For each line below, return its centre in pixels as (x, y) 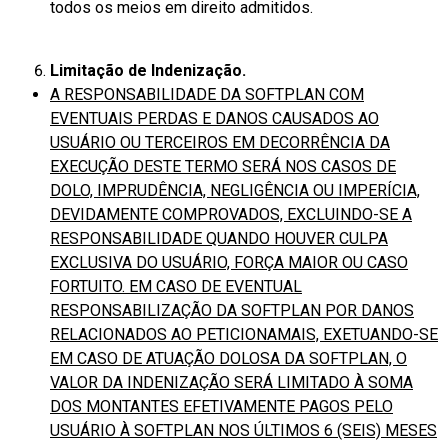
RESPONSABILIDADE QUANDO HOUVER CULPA (219, 238)
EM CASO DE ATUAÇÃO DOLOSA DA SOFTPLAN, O (228, 358)
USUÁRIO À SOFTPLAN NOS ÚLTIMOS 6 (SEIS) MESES (243, 430)
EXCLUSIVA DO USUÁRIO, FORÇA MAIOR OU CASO (229, 262)
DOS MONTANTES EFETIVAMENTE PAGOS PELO (221, 406)
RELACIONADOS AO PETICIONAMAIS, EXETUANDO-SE (244, 334)
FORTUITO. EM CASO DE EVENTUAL (176, 286)
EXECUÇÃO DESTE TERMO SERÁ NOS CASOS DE (223, 166)
